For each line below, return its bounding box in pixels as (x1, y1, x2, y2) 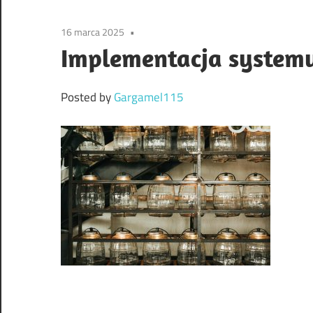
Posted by (61, 88, 114, 107)
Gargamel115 (114, 88, 184, 107)
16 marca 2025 (61, 24, 124, 40)
